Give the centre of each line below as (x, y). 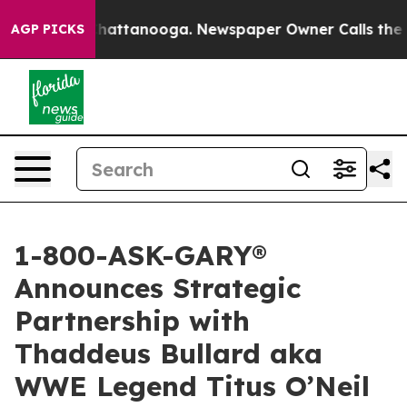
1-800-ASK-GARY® (141, 255)
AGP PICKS (48, 29)
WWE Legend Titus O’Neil (192, 386)
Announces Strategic (158, 288)
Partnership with (132, 321)
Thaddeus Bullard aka (169, 353)
